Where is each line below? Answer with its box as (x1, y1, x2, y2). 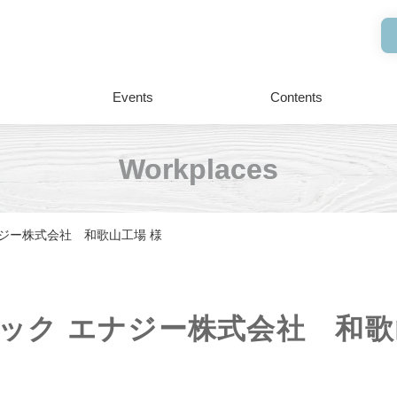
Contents (269, 90, 323, 105)
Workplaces (119, 153, 278, 185)
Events (113, 90, 153, 105)
